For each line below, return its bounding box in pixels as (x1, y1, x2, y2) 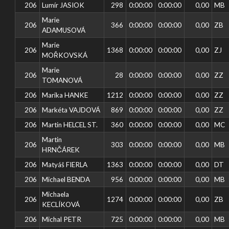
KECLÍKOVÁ (42, 200, 80, 209)
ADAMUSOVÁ (42, 26, 86, 34)
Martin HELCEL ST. (42, 120, 98, 129)
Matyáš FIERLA (42, 160, 88, 169)
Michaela (42, 190, 70, 198)
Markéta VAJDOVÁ (42, 105, 101, 114)
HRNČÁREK (42, 145, 80, 154)
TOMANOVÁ (42, 76, 83, 84)
